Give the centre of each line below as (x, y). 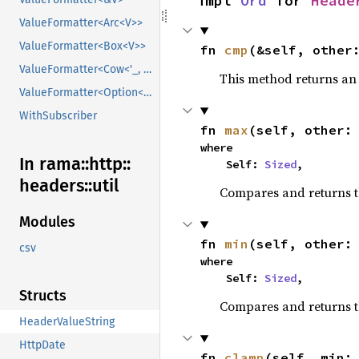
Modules (47, 222)
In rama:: (54, 164)
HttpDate (42, 345)
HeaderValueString (67, 322)
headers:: (56, 186)
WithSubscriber (58, 116)
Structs (43, 296)
